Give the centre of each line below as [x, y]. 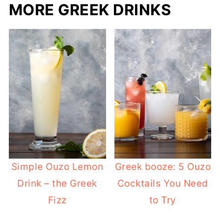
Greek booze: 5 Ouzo [163, 166]
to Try [163, 200]
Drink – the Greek [57, 183]
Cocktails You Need [163, 183]
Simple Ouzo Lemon [57, 166]
